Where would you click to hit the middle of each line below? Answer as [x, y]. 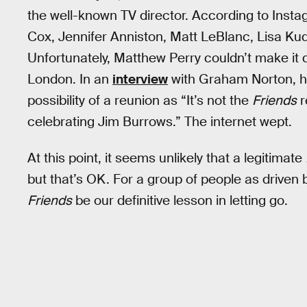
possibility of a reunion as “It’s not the [140, 101]
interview [140, 79]
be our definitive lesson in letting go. [180, 200]
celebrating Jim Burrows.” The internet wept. [160, 122]
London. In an [70, 79]
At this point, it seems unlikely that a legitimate [167, 158]
